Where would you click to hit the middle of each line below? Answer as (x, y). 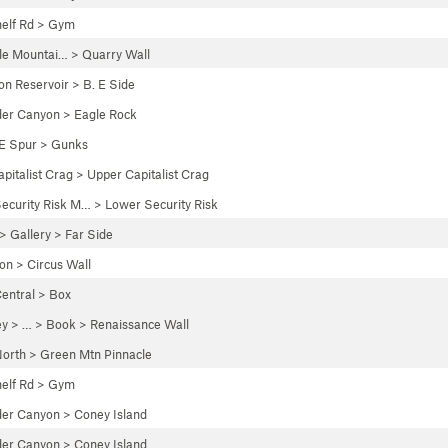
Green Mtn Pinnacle (96, 354)
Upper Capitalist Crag (148, 174)
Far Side (89, 234)
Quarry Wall (116, 54)
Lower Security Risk (161, 204)
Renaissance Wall (139, 324)
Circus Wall (59, 264)
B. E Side (109, 84)
